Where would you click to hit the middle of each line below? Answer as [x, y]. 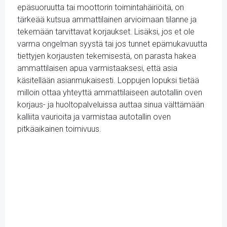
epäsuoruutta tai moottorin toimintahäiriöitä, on [101, 7]
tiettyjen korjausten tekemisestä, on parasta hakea [107, 56]
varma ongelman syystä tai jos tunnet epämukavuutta [112, 44]
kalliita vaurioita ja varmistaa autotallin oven [94, 117]
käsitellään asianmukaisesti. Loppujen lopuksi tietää [108, 80]
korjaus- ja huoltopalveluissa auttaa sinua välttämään [111, 105]
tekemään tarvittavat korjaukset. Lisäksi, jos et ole [106, 32]
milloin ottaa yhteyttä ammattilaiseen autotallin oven [110, 92]
